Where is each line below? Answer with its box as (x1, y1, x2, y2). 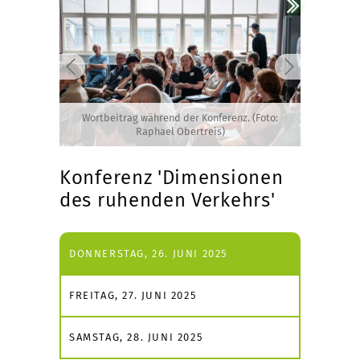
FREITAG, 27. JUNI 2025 (69, 288, 197, 301)
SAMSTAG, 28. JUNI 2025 (69, 330, 203, 343)
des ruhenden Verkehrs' (59, 188, 276, 211)
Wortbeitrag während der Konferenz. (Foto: (82, 111, 278, 124)
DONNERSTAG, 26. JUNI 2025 (69, 247, 227, 260)
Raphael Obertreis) (135, 125, 225, 137)
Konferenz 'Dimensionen (59, 166, 284, 189)
